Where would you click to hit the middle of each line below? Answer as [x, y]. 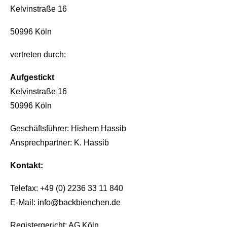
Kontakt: [27, 165]
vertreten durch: [38, 54]
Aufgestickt [32, 77]
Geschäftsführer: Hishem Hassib [68, 128]
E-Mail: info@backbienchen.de [65, 202]
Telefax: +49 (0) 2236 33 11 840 [67, 188]
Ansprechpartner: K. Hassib [60, 143]
